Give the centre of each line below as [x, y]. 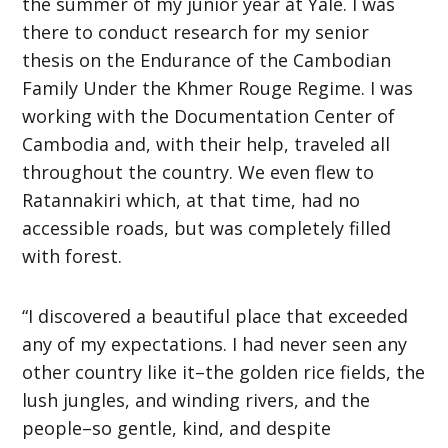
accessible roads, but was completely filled [207, 227]
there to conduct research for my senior [196, 31]
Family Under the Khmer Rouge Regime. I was [218, 87]
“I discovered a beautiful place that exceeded [215, 315]
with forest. [72, 255]
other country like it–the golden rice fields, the [224, 371]
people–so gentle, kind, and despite [177, 427]
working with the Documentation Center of [209, 115]
